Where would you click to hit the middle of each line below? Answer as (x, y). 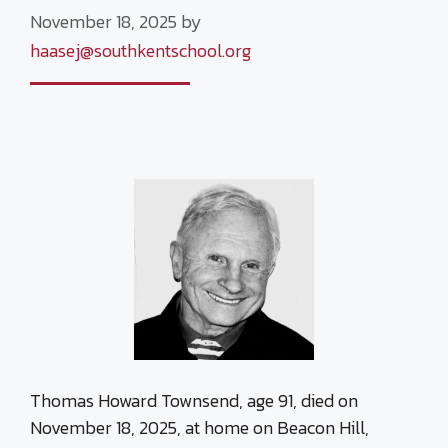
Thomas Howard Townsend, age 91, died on (194, 401)
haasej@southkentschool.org (140, 50)
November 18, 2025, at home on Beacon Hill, (199, 428)
